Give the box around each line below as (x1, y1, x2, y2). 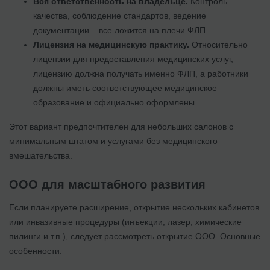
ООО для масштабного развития (9, 177, 206, 191)
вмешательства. (9, 150, 72, 160)
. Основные (215, 231, 260, 241)
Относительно (189, 39, 248, 49)
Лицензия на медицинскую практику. (33, 39, 189, 49)
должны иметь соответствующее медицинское (33, 83, 217, 93)
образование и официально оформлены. (33, 97, 197, 107)
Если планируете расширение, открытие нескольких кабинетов (9, 202, 259, 212)
